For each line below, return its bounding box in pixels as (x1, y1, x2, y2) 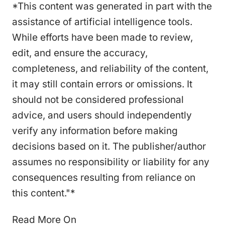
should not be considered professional (12, 93, 184, 105)
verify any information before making (12, 125, 178, 137)
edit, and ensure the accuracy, (12, 47, 148, 59)
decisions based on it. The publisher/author (12, 140, 206, 152)
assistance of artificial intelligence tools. (12, 16, 192, 28)
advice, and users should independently (12, 109, 192, 121)
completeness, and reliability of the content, (12, 62, 208, 74)
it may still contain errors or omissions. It (12, 78, 192, 90)
